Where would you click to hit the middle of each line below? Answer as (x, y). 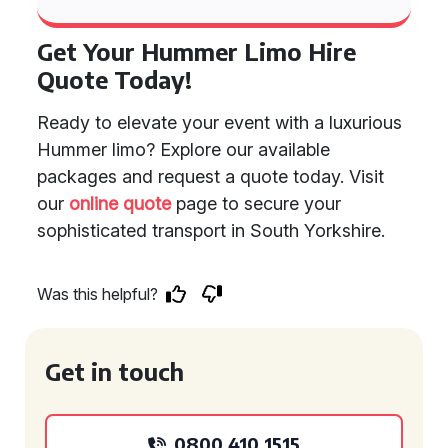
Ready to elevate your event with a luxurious (219, 122)
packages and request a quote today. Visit (210, 176)
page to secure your (256, 203)
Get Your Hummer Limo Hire (196, 51)
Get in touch (114, 371)
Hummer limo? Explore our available (183, 149)
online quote (120, 203)
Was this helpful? (97, 294)
